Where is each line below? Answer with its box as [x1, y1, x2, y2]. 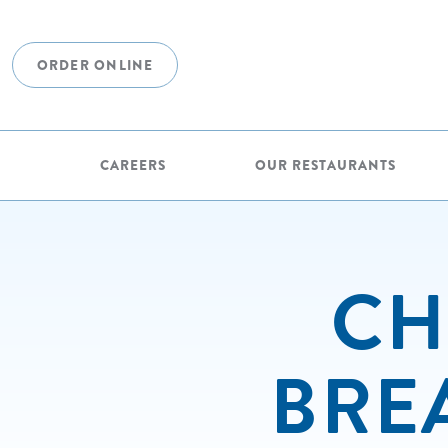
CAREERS [100, 156, 167, 175]
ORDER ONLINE [36, 55, 154, 75]
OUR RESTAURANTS [254, 156, 397, 175]
